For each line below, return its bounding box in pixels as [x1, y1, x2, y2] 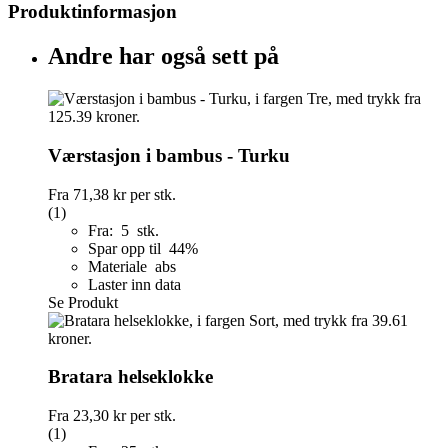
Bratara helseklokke [48, 366, 213, 388]
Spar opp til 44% [88, 239, 202, 257]
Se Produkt [48, 293, 118, 311]
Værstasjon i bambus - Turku [48, 144, 290, 166]
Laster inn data [88, 275, 181, 293]
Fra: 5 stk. [88, 221, 159, 239]
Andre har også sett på [48, 43, 279, 70]
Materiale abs [88, 257, 176, 275]
